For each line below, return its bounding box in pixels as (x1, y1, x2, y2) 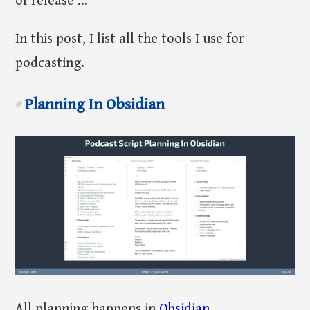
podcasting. (15, 55, 85, 71)
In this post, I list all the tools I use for (15, 30, 245, 47)
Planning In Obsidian (21, 95, 165, 115)
